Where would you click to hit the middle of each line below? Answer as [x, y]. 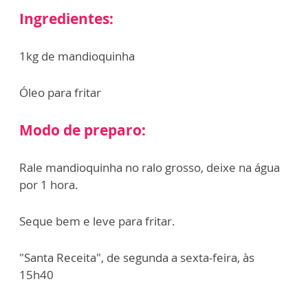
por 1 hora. [49, 185]
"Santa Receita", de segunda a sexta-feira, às [137, 258]
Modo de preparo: [82, 130]
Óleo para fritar [60, 93]
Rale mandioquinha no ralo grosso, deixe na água [150, 168]
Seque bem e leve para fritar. [97, 221]
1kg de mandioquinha [77, 56]
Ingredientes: [66, 19]
